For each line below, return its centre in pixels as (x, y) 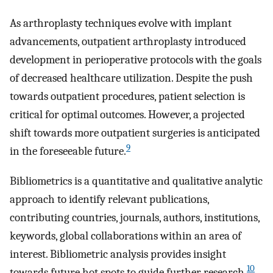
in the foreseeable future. (68, 151)
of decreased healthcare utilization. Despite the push (131, 78)
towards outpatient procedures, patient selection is (127, 97)
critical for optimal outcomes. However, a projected (127, 115)
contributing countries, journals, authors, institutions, (135, 217)
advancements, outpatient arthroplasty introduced (128, 42)
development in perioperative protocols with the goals (136, 60)
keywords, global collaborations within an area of (126, 236)
